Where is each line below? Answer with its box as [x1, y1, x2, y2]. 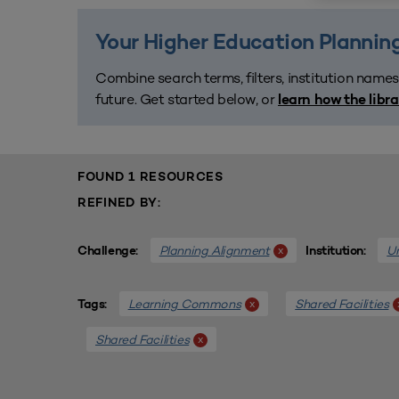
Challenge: [77, 245, 142, 258]
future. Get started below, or [95, 90, 279, 109]
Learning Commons [127, 296, 241, 312]
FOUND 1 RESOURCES [77, 171, 224, 184]
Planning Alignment [159, 242, 270, 258]
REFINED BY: [77, 197, 161, 210]
